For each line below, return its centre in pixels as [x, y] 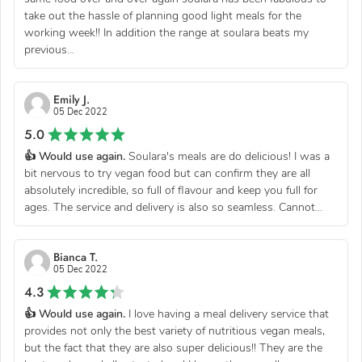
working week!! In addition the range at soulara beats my [166, 32]
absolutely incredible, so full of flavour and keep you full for [171, 190]
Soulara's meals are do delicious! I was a [227, 156]
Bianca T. [76, 257]
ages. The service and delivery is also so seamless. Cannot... [173, 207]
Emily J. [72, 99]
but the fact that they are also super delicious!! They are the [173, 347]
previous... [49, 49]
